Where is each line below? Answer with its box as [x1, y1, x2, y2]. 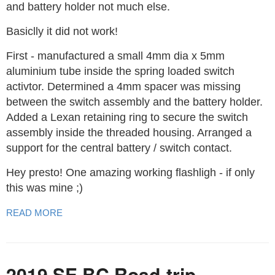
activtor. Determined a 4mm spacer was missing [6, 80, 241, 93]
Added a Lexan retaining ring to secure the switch [6, 111, 248, 124]
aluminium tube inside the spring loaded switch [6, 65, 234, 78]
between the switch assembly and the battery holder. [6, 96, 263, 109]
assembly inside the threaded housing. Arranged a [6, 126, 252, 139]
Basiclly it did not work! [6, 25, 118, 38]
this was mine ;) [6, 182, 83, 195]
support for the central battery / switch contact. [6, 142, 232, 155]
